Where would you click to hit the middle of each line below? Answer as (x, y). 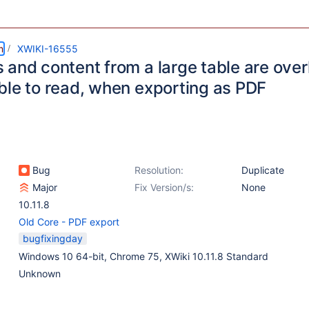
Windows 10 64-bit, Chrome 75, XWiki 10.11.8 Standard (143, 256)
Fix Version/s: (164, 187)
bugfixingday (53, 238)
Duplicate (263, 170)
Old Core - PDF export (69, 222)
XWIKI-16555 (48, 49)
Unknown (40, 273)
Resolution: (159, 170)
